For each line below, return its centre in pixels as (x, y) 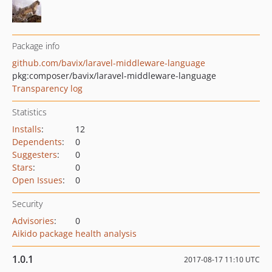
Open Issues (37, 180)
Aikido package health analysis (74, 233)
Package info (36, 46)
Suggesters (35, 155)
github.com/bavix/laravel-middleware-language (109, 63)
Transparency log (47, 88)
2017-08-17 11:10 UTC (222, 260)
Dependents (37, 142)
